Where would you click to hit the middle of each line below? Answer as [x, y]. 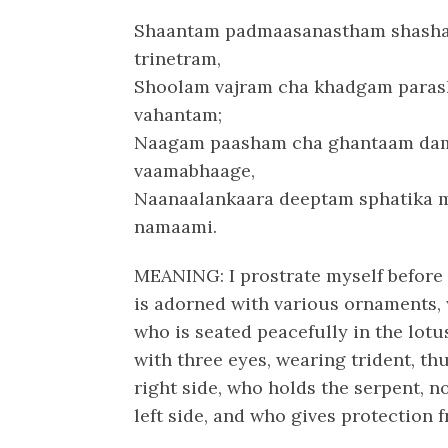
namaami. [176, 226]
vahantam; [178, 114]
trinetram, [178, 58]
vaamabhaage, [195, 170]
